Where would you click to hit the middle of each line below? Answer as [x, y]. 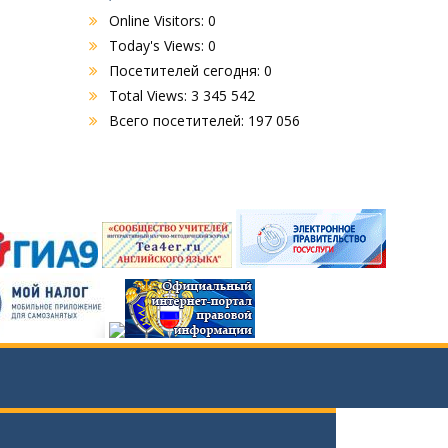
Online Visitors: [158, 21]
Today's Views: [158, 46]
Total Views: [149, 96]
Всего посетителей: [178, 121]
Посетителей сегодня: [186, 71]
